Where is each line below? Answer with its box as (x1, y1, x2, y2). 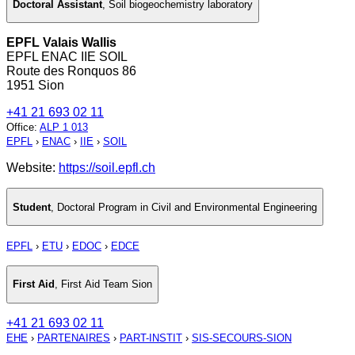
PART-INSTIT (120, 331, 182, 344)
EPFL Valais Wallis (6, 36, 116, 50)
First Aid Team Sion (61, 278, 152, 291)
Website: (6, 161, 59, 175)
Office (6, 121, 34, 134)
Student (13, 200, 51, 213)
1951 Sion (6, 78, 64, 93)
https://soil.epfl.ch (59, 161, 155, 175)
